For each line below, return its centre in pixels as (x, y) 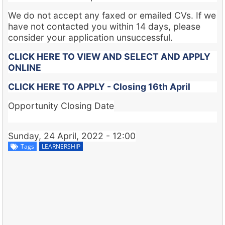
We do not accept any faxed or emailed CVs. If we (112, 15)
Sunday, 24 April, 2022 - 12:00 (72, 136)
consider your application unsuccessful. (90, 37)
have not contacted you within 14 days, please (104, 26)
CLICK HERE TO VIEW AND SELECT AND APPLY (109, 56)
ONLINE (25, 67)
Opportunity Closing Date (61, 105)
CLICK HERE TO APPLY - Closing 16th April (99, 86)
